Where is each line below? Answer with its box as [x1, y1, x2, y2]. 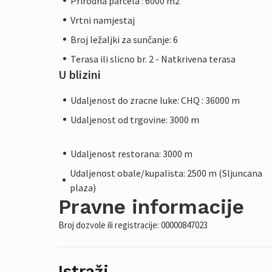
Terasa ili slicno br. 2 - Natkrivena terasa [70, 52, 236, 65]
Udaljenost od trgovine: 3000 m [70, 113, 199, 126]
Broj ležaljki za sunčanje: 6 [70, 33, 178, 46]
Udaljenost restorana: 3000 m [70, 147, 192, 160]
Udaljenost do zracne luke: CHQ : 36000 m [70, 93, 240, 106]
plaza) [70, 181, 97, 194]
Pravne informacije [58, 194, 244, 219]
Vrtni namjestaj [70, 13, 135, 26]
